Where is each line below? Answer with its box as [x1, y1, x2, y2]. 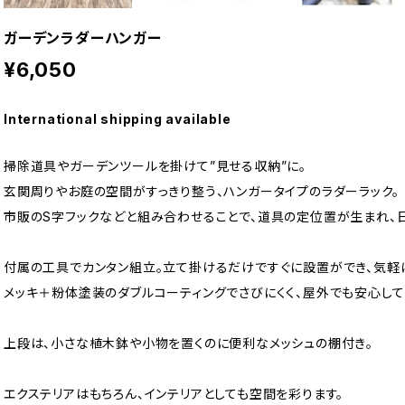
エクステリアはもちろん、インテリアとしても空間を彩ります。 [4, 385, 344, 401]
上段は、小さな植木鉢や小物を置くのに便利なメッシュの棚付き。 [4, 334, 373, 351]
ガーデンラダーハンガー [4, 28, 162, 47]
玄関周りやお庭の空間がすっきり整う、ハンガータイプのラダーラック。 [4, 183, 400, 199]
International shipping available [4, 110, 231, 127]
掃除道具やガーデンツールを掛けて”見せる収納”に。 [4, 157, 306, 174]
